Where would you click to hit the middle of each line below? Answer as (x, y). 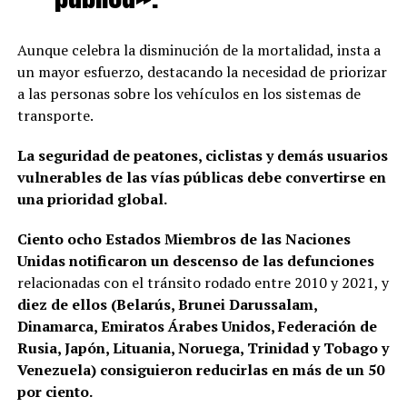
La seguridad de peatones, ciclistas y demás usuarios (202, 156)
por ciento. (55, 392)
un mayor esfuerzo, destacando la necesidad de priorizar (202, 72)
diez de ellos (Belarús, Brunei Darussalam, (167, 305)
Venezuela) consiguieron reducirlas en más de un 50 (200, 370)
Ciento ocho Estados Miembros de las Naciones (184, 239)
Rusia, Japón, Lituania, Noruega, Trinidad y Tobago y (203, 348)
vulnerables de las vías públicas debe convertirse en (201, 178)
